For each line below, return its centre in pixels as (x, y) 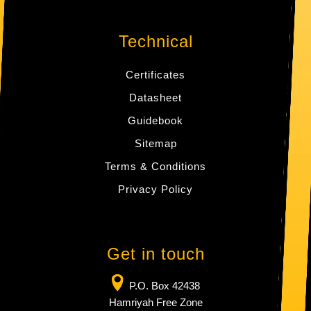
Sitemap (155, 144)
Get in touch (155, 254)
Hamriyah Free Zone (155, 303)
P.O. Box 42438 (161, 286)
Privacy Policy (155, 190)
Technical (155, 42)
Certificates (155, 75)
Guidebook (155, 121)
